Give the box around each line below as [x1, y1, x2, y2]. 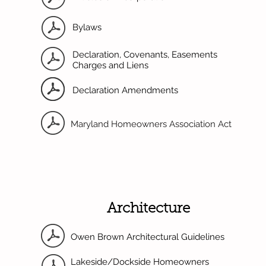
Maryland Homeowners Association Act [71, 119, 232, 129]
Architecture [106, 202, 190, 216]
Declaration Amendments [72, 85, 178, 96]
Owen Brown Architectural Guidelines [71, 232, 224, 242]
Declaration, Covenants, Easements [72, 49, 217, 60]
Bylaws [72, 22, 102, 33]
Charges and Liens [72, 60, 148, 71]
